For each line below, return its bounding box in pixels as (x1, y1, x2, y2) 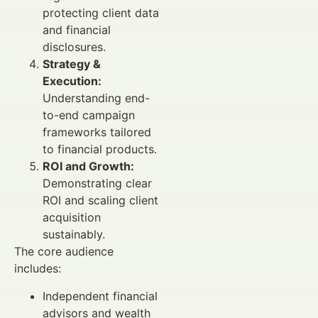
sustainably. (43, 227, 105, 242)
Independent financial (43, 288, 158, 303)
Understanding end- (43, 91, 150, 106)
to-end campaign (43, 108, 135, 123)
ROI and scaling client (43, 193, 158, 208)
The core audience (14, 244, 114, 259)
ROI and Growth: (43, 159, 134, 174)
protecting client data (43, 6, 159, 21)
